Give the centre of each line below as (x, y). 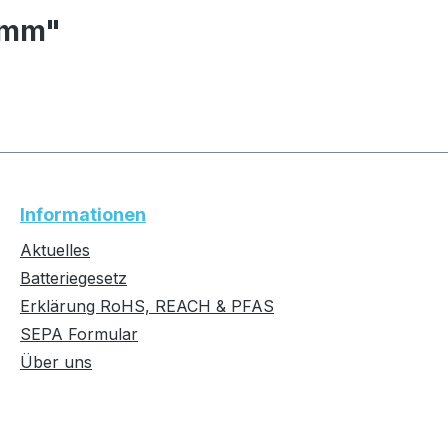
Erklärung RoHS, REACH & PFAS (147, 306)
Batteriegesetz (73, 278)
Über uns (56, 362)
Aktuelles (55, 250)
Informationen (83, 214)
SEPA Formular (79, 334)
